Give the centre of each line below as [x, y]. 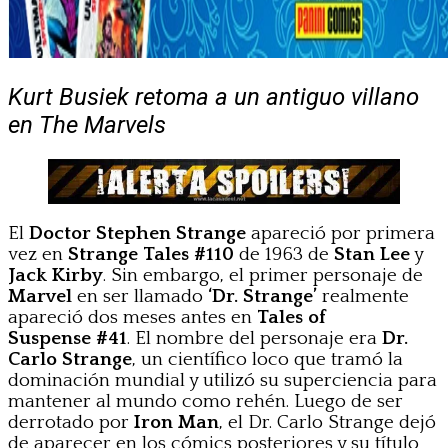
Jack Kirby [55, 276]
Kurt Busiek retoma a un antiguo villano [213, 96]
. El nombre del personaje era [254, 339]
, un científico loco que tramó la [267, 360]
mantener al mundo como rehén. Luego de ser [205, 402]
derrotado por [71, 423]
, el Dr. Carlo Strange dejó [327, 423]
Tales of [291, 318]
